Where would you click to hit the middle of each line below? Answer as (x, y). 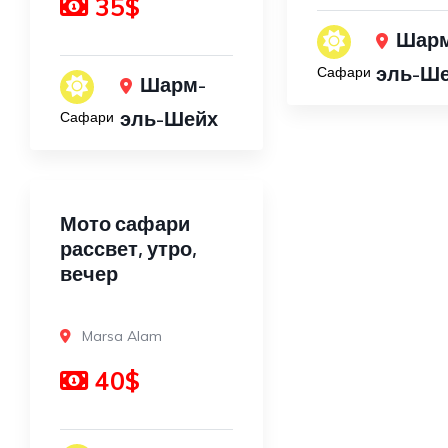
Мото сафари (125, 222)
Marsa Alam (122, 335)
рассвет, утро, (128, 247)
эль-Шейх (168, 118)
